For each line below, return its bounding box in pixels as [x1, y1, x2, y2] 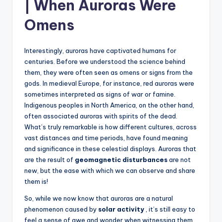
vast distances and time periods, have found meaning [24, 133, 188, 142]
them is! [24, 177, 48, 185]
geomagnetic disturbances [75, 155, 167, 164]
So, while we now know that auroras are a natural [24, 194, 173, 202]
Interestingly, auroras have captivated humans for [24, 46, 176, 55]
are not [167, 155, 191, 164]
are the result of [24, 155, 75, 164]
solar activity [98, 205, 144, 213]
